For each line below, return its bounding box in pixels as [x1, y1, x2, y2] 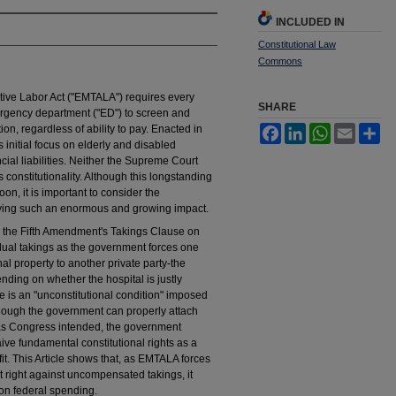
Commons [258, 55, 302, 66]
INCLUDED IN [276, 15, 345, 28]
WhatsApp [331, 123, 380, 136]
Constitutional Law [258, 38, 336, 49]
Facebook [281, 123, 329, 136]
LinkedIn [306, 123, 347, 136]
